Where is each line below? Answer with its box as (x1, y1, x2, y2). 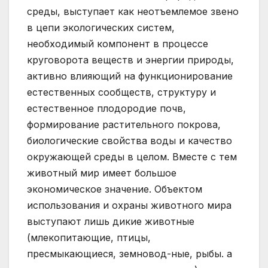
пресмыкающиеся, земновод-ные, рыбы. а (27, 248, 232, 260)
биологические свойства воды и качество (27, 135, 232, 147)
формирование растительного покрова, (27, 118, 221, 131)
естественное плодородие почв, (27, 102, 186, 115)
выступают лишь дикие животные (27, 215, 194, 228)
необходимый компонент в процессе (27, 38, 208, 50)
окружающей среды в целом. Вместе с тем (27, 151, 237, 163)
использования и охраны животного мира (27, 199, 232, 212)
